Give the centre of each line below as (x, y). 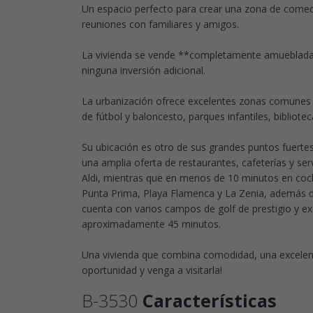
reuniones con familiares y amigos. (160, 24)
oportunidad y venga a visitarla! (152, 270)
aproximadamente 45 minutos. (151, 224)
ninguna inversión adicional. (144, 70)
